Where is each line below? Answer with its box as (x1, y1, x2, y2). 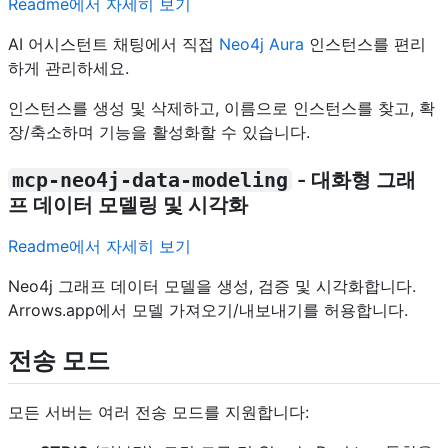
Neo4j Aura (219, 34, 304, 55)
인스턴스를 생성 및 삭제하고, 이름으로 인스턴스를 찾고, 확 (8, 98, 435, 119)
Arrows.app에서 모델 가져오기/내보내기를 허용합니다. (8, 300, 408, 321)
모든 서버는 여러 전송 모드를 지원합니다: (8, 402, 309, 423)
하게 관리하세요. (8, 58, 129, 79)
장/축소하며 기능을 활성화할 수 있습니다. (8, 122, 310, 143)
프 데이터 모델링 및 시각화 (8, 193, 248, 218)
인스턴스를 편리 (304, 34, 426, 55)
